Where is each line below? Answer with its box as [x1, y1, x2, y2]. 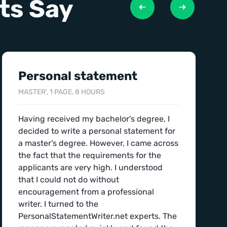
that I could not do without [18, 175, 119, 184]
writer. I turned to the [18, 199, 98, 209]
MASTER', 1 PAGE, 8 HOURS [18, 88, 105, 96]
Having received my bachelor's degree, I [18, 114, 170, 124]
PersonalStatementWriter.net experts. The [18, 211, 177, 221]
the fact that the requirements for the [18, 150, 161, 160]
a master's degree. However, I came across [18, 138, 178, 148]
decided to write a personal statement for [18, 126, 175, 136]
